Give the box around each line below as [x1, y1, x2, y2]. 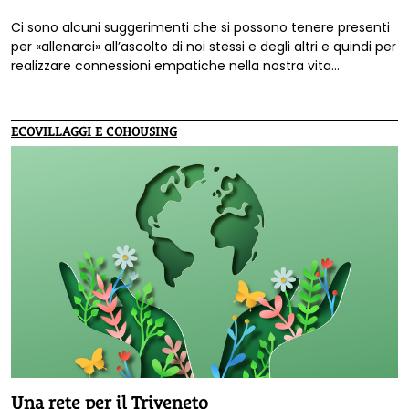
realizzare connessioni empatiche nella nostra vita [11, 57, 331, 76]
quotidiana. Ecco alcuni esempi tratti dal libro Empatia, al [11, 76, 372, 95]
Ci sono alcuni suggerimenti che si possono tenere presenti [11, 18, 390, 37]
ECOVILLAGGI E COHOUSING [11, 124, 177, 140]
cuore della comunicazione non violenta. [11, 95, 271, 114]
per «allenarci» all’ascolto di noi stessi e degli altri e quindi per [11, 37, 396, 57]
